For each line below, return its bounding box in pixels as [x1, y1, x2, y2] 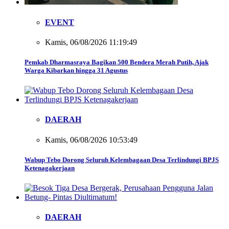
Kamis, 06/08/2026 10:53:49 [45, 135, 138, 144]
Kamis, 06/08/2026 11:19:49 [45, 37, 137, 47]
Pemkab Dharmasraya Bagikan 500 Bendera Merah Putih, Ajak [25, 58, 209, 66]
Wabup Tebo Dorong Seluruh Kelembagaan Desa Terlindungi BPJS [25, 155, 219, 164]
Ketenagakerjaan [25, 164, 75, 172]
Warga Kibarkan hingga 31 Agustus [25, 66, 128, 75]
